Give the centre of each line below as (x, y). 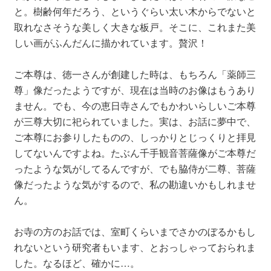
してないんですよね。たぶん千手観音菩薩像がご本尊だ (135, 153)
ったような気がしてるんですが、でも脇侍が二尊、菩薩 (135, 169)
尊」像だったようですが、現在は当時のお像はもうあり (135, 90)
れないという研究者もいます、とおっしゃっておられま (135, 247)
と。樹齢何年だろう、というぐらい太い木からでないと (135, 11)
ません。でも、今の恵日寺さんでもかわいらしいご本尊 (135, 106)
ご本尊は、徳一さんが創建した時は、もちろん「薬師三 (135, 74)
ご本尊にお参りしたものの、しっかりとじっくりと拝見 (135, 137)
